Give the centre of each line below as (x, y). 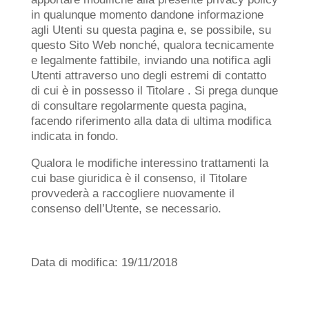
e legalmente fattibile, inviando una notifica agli (151, 60)
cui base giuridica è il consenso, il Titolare (139, 178)
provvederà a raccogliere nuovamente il (132, 193)
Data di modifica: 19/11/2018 (104, 262)
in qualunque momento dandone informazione (147, 15)
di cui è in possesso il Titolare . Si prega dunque (154, 91)
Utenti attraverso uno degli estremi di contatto (148, 76)
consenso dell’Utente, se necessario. (126, 209)
